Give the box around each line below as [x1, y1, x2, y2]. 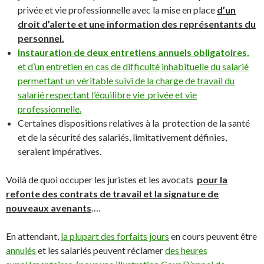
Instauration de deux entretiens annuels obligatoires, [18, 47, 249, 58]
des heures [165, 245, 207, 256]
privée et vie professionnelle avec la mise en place [18, 4, 217, 15]
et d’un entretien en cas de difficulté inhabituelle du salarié [18, 61, 249, 72]
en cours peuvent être [169, 230, 257, 242]
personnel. [18, 32, 64, 44]
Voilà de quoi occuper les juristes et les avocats [6, 174, 197, 185]
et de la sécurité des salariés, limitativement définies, [18, 131, 227, 143]
